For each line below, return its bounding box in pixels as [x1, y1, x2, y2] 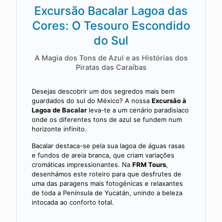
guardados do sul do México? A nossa [32, 96, 152, 105]
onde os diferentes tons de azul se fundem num [32, 115, 182, 123]
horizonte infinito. [32, 124, 87, 133]
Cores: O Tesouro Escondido [32, 18, 190, 33]
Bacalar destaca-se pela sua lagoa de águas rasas [32, 141, 185, 150]
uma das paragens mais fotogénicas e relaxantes [32, 179, 183, 187]
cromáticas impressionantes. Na [32, 160, 132, 168]
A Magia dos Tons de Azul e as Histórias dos [34, 53, 188, 62]
